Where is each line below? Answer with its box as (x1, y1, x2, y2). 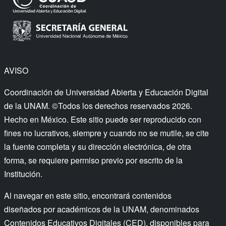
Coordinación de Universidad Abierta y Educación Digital (4, 86, 208, 98)
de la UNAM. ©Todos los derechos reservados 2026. (4, 100, 192, 111)
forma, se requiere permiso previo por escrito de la (4, 154, 183, 166)
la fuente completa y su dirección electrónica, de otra (4, 141, 191, 152)
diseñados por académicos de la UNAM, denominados (4, 203, 199, 215)
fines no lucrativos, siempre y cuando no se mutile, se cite (4, 127, 209, 139)
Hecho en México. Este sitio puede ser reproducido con (4, 114, 201, 125)
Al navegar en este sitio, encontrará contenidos (4, 190, 172, 201)
